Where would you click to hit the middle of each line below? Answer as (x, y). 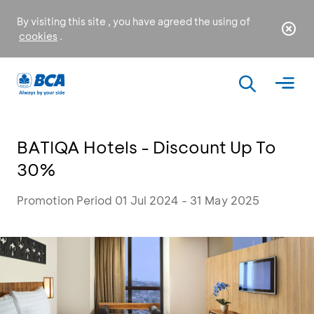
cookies (38, 36)
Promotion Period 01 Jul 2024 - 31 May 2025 (138, 200)
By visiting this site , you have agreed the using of (134, 21)
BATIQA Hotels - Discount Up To (146, 147)
